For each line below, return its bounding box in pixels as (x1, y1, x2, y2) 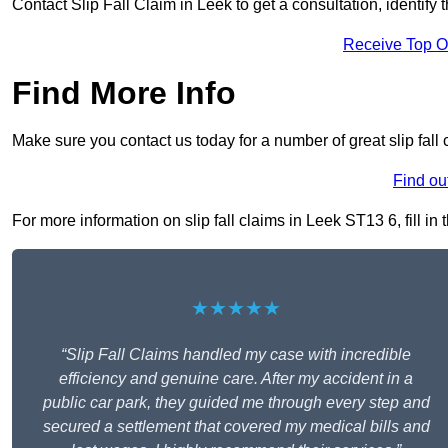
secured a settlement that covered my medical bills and (42, 418, 430, 436)
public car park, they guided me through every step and (42, 394, 430, 412)
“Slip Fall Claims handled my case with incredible (61, 346, 411, 364)
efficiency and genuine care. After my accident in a (59, 370, 413, 388)
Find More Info (12, 75, 236, 112)
